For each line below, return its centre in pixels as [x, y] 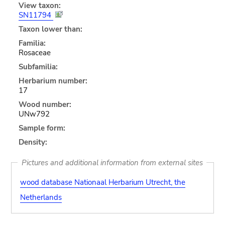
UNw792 [34, 114]
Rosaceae [34, 52]
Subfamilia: [38, 67]
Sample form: [42, 128]
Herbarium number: [53, 81]
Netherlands [41, 197]
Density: [33, 142]
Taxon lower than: [50, 29]
